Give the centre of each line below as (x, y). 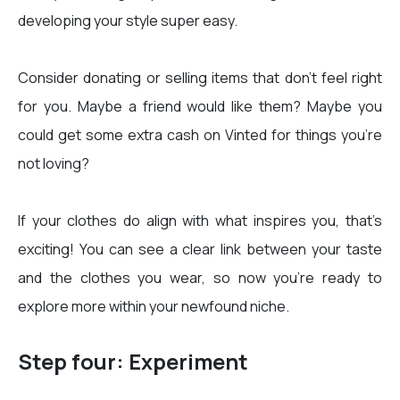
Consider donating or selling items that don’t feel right (200, 78)
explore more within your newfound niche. (154, 307)
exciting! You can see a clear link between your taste (200, 250)
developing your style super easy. (128, 21)
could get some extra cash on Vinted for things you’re (200, 135)
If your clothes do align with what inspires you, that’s (200, 221)
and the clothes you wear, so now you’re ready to (200, 278)
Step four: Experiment (133, 362)
